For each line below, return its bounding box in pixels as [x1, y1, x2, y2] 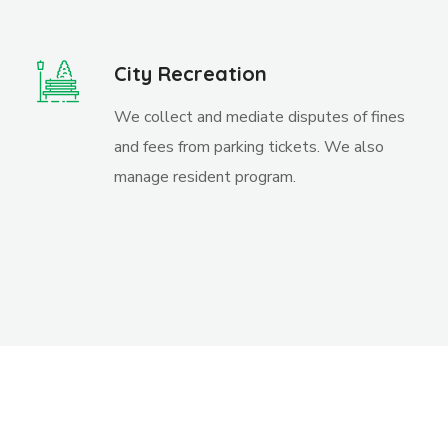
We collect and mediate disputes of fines [114, 106, 406, 128]
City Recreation [114, 61, 268, 86]
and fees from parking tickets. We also [114, 136, 385, 158]
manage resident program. [114, 166, 297, 188]
